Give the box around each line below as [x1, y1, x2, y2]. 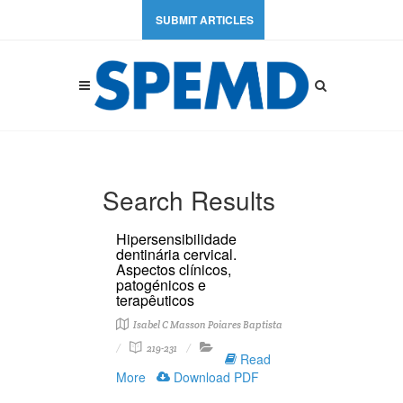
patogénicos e [116, 274, 206, 295]
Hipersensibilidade [116, 228, 237, 249]
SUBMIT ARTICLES [156, 12, 254, 28]
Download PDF [170, 368, 259, 386]
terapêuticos [116, 290, 194, 310]
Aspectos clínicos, [116, 259, 231, 280]
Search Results [103, 182, 275, 218]
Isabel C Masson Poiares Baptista [131, 318, 282, 331]
